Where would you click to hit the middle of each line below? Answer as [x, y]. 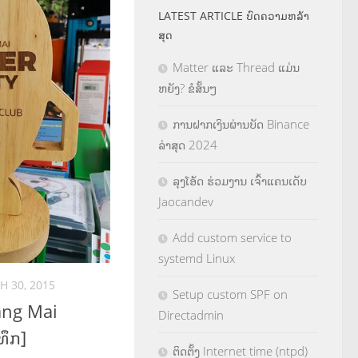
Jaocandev [186, 201]
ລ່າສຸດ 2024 [188, 145]
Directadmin [191, 315]
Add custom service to [232, 237]
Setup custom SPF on [230, 294]
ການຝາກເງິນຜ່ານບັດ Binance [241, 124]
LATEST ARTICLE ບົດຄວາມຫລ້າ [234, 16]
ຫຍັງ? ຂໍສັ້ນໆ [187, 88]
